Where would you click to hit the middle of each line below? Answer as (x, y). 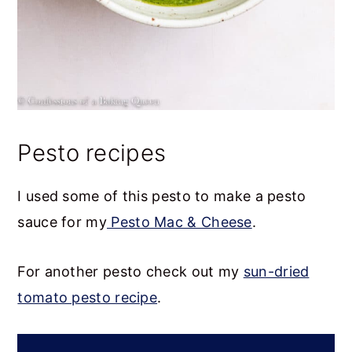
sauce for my (62, 222)
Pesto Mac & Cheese (180, 222)
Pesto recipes (92, 153)
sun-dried (276, 272)
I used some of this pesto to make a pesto (162, 196)
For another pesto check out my (130, 272)
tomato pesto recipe (88, 298)
